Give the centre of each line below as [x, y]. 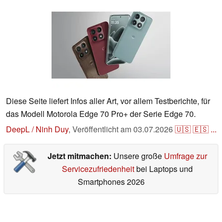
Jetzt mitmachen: [80, 156]
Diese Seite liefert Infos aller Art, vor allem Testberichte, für [108, 101]
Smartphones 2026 [111, 182]
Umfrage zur [185, 156]
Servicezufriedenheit [98, 169]
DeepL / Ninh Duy [37, 129]
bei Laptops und [163, 169]
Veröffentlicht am [103, 129]
